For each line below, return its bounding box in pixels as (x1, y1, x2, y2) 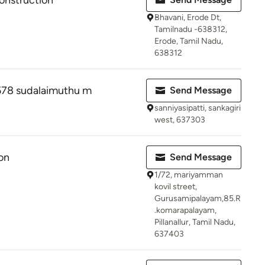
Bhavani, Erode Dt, (154, 12, 221, 22)
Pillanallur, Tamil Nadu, (154, 217, 235, 227)
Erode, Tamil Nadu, (154, 36, 223, 46)
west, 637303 (154, 115, 205, 125)
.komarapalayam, (154, 205, 216, 215)
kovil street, (154, 182, 197, 192)
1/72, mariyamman (154, 170, 223, 180)
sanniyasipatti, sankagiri (154, 103, 241, 113)
